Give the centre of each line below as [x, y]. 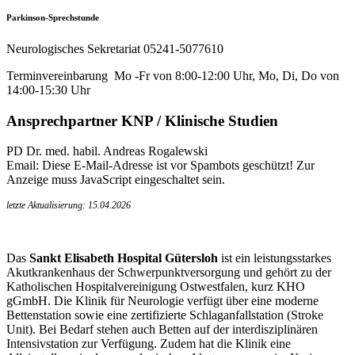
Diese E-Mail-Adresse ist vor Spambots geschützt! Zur [178, 166]
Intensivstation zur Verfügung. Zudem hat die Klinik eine [149, 344]
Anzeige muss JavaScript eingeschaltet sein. [116, 180]
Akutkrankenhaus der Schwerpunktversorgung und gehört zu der [169, 273]
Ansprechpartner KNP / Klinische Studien [142, 120]
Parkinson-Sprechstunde [53, 17]
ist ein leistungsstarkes [275, 258]
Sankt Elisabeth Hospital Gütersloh [124, 258]
